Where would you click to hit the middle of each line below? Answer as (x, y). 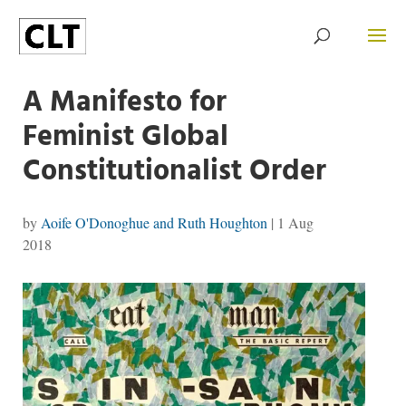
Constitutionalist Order (174, 172)
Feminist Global (125, 137)
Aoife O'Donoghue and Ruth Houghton (154, 222)
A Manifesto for (124, 103)
